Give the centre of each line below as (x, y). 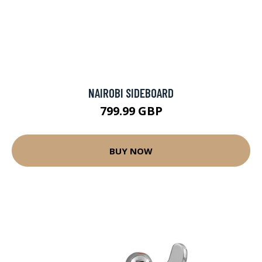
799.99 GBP (131, 111)
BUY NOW (131, 151)
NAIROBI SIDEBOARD (131, 93)
